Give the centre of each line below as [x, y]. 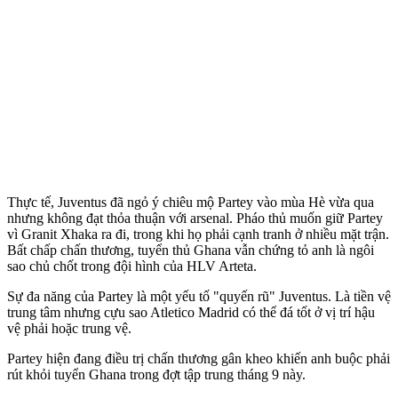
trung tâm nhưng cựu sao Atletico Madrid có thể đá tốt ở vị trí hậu [191, 312]
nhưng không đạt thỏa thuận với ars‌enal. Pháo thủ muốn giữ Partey [195, 218]
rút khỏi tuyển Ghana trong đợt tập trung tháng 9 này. [156, 374]
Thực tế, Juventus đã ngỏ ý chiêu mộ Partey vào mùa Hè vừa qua [191, 202]
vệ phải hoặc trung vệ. [69, 328]
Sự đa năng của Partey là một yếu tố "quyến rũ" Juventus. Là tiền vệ [199, 296]
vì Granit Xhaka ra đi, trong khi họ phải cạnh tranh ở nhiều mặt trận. [198, 234]
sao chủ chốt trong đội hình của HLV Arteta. [132, 266]
